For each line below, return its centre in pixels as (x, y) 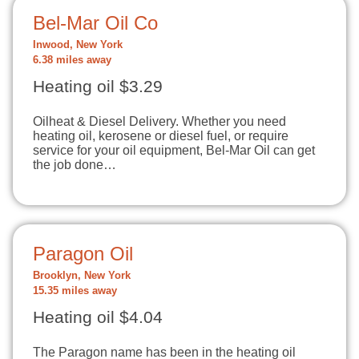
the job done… (75, 165)
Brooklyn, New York (82, 276)
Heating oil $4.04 (98, 317)
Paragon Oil (83, 254)
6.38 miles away (72, 60)
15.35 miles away (75, 291)
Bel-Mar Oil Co (95, 23)
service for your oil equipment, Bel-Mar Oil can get (174, 150)
